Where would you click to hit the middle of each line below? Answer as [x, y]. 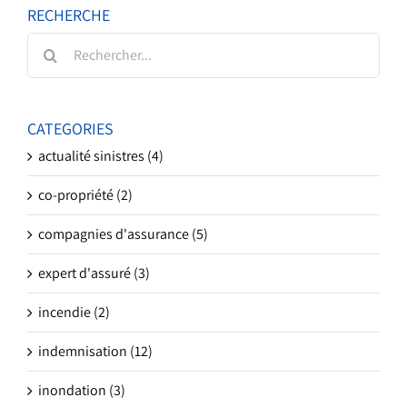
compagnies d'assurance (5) [123, 233]
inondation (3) [82, 390]
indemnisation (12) [95, 351]
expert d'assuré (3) [94, 273]
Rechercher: [62, 41]
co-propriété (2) [85, 194]
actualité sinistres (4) [101, 155]
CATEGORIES [70, 128]
